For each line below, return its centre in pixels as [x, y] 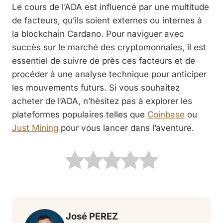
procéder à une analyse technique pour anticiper [109, 74]
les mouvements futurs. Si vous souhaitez [96, 87]
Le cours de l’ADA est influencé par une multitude [111, 7]
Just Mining [35, 128]
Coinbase [166, 114]
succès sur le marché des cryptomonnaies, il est [109, 47]
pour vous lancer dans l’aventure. [126, 128]
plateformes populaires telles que [80, 114]
